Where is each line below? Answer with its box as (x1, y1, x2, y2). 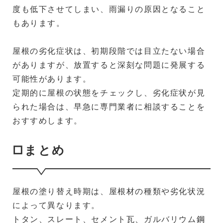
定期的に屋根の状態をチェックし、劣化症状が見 (12, 87, 206, 98)
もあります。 (12, 17, 65, 28)
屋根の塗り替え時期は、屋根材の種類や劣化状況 (12, 186, 206, 196)
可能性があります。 (12, 73, 92, 84)
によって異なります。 (12, 200, 100, 210)
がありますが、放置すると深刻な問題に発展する (12, 59, 206, 70)
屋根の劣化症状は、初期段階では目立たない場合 (12, 45, 206, 56)
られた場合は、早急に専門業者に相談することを (12, 101, 206, 111)
